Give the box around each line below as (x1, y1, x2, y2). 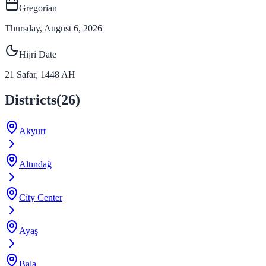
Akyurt (19, 125, 46, 136)
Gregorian (19, 2, 57, 13)
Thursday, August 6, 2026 (5, 23, 102, 33)
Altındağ (19, 159, 52, 169)
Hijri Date (19, 49, 56, 59)
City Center (19, 192, 62, 202)
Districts (5, 91, 56, 107)
